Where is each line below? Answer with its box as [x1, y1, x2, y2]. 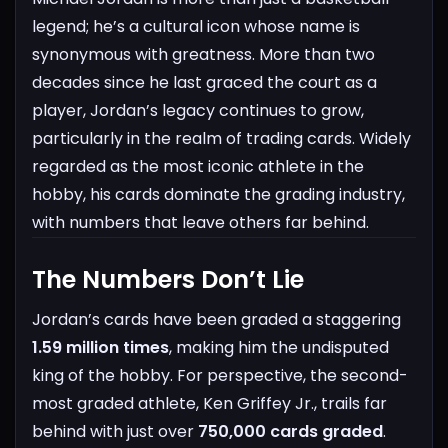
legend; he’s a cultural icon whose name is [32, 15, 360, 39]
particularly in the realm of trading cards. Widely [32, 127, 411, 151]
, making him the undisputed [169, 336, 389, 360]
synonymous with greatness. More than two [32, 43, 375, 67]
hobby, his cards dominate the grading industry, [32, 183, 405, 207]
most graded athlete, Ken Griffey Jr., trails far [32, 392, 387, 416]
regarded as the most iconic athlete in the [32, 155, 364, 179]
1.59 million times [32, 336, 169, 360]
